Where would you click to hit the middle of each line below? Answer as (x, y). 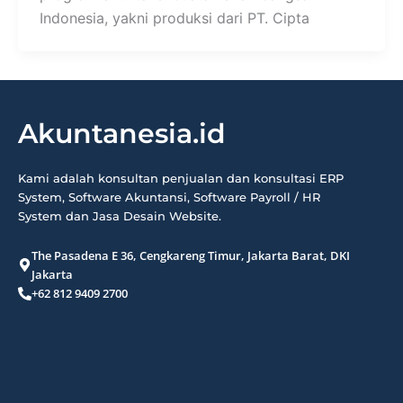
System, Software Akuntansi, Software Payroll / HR (169, 197)
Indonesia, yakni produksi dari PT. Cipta (175, 18)
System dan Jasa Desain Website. (120, 216)
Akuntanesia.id (122, 134)
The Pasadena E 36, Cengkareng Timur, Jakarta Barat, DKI (191, 255)
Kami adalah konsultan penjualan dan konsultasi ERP (181, 178)
